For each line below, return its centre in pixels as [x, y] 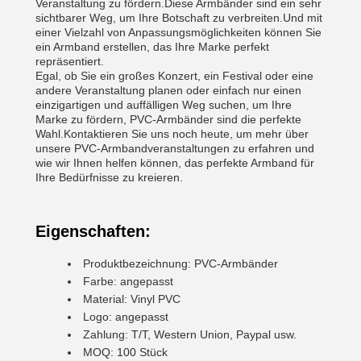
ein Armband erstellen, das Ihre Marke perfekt [152, 47]
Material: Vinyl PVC [132, 299]
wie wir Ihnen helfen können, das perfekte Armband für [175, 163]
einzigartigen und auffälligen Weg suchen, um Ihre [164, 105]
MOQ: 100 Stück [125, 352]
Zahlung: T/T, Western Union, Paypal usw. [190, 334]
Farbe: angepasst [128, 281]
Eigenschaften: [93, 231]
